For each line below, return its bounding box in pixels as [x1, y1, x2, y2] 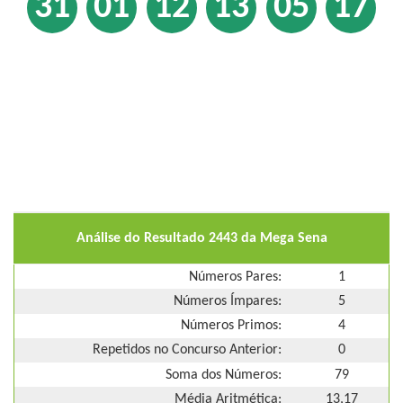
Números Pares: [189, 269, 282, 284]
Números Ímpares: [174, 293, 282, 309]
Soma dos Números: [166, 367, 282, 382]
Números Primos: [181, 318, 282, 334]
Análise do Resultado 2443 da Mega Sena [76, 230, 327, 246]
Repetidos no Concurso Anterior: [93, 343, 282, 358]
